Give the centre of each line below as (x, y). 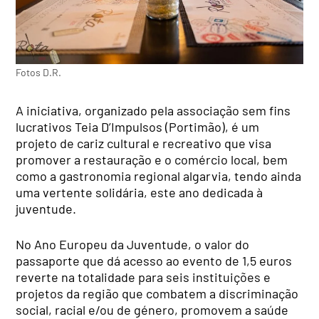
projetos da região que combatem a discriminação (157, 294)
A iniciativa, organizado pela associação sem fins (153, 111)
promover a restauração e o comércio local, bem (152, 160)
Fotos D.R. (39, 72)
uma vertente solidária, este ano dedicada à (140, 193)
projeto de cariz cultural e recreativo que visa (144, 143)
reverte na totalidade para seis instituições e (143, 277)
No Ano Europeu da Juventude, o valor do (133, 245)
